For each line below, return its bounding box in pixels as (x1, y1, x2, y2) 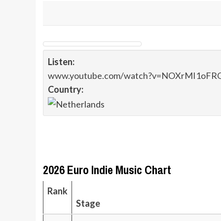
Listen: (48, 56, 74, 67)
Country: (48, 84, 83, 95)
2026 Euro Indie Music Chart (43, 162, 171, 178)
